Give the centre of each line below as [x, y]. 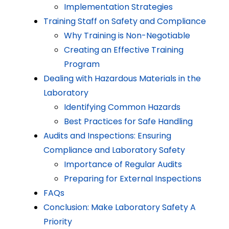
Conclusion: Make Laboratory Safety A [119, 208]
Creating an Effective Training [123, 50]
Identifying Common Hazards [122, 107]
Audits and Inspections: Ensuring [107, 136]
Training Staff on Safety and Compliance [124, 21]
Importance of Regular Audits [123, 165]
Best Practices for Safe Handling [128, 122]
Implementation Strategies [118, 7]
